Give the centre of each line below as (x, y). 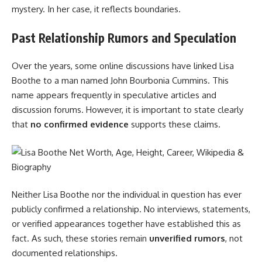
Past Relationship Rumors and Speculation (124, 37)
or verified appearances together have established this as (126, 224)
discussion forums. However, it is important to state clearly (127, 110)
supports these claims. (175, 125)
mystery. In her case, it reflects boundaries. (96, 9)
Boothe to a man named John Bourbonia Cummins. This (120, 81)
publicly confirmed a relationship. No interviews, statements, (131, 209)
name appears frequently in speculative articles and (114, 95)
